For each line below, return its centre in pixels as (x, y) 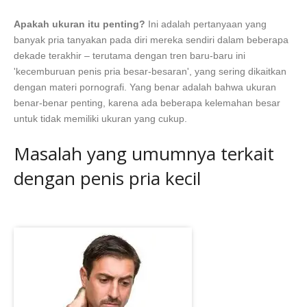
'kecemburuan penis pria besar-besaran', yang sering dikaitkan (150, 72)
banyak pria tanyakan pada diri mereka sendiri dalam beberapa (151, 40)
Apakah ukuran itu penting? (79, 24)
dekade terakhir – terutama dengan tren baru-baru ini (130, 56)
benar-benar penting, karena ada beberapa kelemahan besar (147, 103)
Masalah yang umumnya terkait (144, 154)
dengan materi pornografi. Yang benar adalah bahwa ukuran (145, 87)
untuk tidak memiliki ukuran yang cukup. (100, 119)
